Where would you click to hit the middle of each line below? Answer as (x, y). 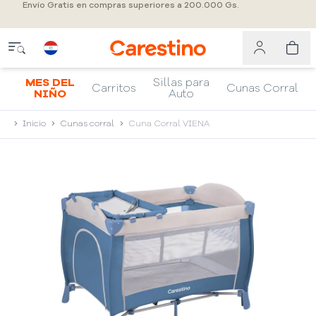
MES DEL (50, 83)
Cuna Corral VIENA (169, 124)
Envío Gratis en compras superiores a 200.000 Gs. (131, 6)
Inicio (34, 124)
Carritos (114, 89)
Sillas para (181, 83)
